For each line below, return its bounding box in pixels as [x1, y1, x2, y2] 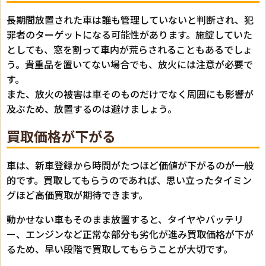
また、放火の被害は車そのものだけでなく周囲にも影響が [7, 87, 254, 102]
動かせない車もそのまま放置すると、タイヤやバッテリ [7, 212, 243, 227]
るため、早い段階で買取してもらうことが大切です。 [7, 242, 233, 256]
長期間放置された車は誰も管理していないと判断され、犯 [7, 12, 254, 27]
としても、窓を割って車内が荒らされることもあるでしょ [7, 42, 252, 57]
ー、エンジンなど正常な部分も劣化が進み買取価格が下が [7, 227, 254, 242]
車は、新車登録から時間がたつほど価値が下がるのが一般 [7, 158, 254, 173]
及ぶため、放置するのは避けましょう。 [7, 102, 177, 116]
